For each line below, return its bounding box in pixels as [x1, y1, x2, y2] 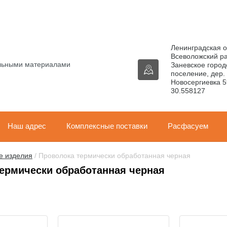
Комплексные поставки [66, 122, 147, 130]
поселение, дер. [171, 69, 225, 78]
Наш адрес [8, 122, 46, 130]
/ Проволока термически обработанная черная [32, 152, 191, 160]
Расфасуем [168, 122, 208, 130]
